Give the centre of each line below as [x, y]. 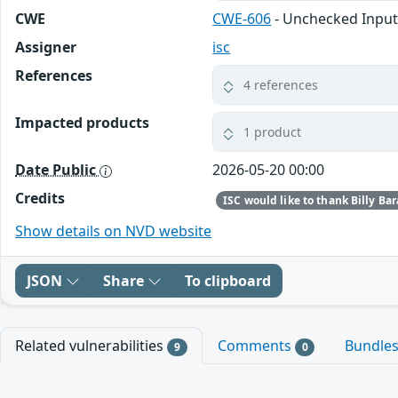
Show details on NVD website [113, 231]
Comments [256, 345]
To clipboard [228, 280]
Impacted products [82, 123]
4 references [281, 85]
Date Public [57, 170]
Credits [40, 199]
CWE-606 [242, 19]
